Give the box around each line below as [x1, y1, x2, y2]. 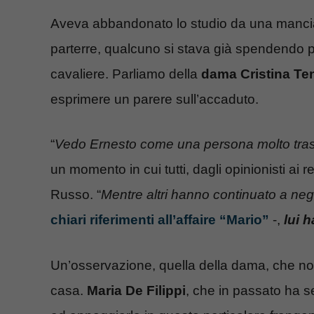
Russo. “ [50, 187, 101, 203]
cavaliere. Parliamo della [50, 66, 201, 81]
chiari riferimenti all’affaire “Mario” [50, 212, 269, 228]
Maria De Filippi [87, 282, 186, 298]
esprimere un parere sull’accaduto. [50, 91, 259, 107]
